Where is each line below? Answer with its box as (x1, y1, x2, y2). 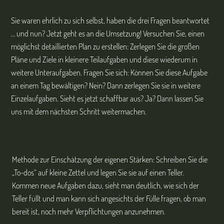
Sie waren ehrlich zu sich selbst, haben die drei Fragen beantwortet (11, 15, 210, 26)
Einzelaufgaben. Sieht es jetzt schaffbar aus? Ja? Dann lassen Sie (11, 93, 204, 104)
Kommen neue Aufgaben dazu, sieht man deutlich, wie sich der (12, 180, 199, 190)
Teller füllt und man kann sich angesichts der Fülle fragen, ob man (12, 193, 206, 203)
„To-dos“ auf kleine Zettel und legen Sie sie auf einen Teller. (12, 167, 184, 177)
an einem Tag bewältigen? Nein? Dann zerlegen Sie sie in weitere (11, 80, 201, 91)
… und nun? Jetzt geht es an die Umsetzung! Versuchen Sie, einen (11, 28, 205, 39)
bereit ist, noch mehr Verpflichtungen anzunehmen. (12, 206, 166, 216)
